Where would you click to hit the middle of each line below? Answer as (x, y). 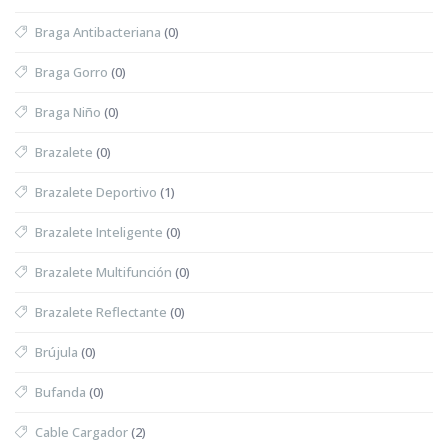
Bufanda (60, 391)
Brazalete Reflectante (101, 311)
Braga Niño (68, 111)
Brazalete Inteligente (99, 231)
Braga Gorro (71, 71)
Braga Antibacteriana (98, 31)
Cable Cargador (81, 431)
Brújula (56, 351)
